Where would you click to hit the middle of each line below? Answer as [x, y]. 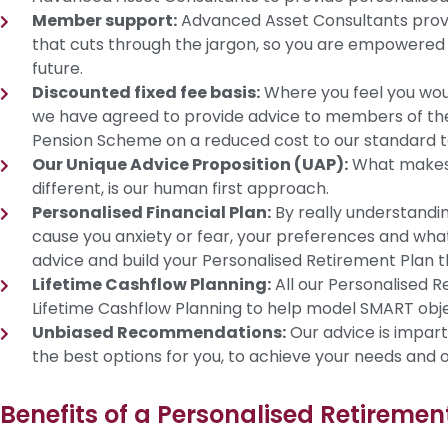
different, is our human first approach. [180, 188]
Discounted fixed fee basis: [146, 92]
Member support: [104, 20]
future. [57, 68]
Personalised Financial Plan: [151, 212]
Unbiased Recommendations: [159, 332]
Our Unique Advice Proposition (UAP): [190, 164]
